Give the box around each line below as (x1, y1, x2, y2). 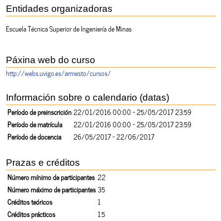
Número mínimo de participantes (7, 171, 95, 182)
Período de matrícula (7, 118, 62, 129)
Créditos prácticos (7, 208, 55, 219)
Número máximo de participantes (7, 184, 96, 194)
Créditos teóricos (7, 196, 52, 207)
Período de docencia (7, 131, 61, 142)
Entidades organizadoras (5, 3, 112, 14)
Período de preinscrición (7, 106, 72, 117)
